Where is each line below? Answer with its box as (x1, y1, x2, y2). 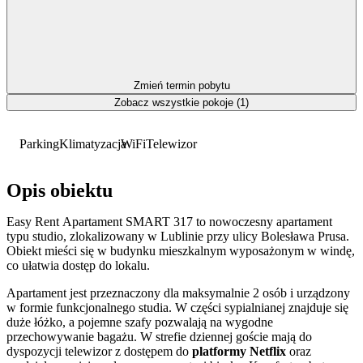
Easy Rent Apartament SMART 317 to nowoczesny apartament (6, 215, 332, 229)
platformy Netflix (192, 344, 286, 359)
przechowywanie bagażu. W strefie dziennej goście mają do (6, 330, 312, 344)
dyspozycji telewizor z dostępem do (6, 344, 192, 359)
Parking (19, 136, 59, 151)
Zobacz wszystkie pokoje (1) (114, 96, 249, 109)
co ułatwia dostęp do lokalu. (6, 258, 150, 273)
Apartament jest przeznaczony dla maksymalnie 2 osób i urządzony (6, 286, 350, 301)
